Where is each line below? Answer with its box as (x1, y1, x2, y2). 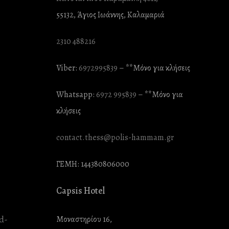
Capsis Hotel (56, 185, 105, 197)
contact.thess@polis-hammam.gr (56, 132, 174, 143)
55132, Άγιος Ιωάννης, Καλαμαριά (56, 9, 165, 20)
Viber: (56, 62, 79, 74)
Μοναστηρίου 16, (56, 214, 112, 225)
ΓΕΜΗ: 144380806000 (56, 158, 130, 170)
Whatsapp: (56, 89, 97, 100)
